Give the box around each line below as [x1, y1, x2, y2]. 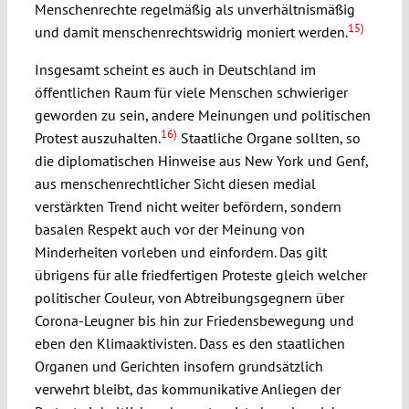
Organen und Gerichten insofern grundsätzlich [34, 357, 323, 376]
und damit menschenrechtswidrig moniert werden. [34, 23, 348, 42]
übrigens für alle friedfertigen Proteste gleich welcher [34, 266, 367, 285]
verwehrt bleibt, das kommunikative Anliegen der [34, 380, 341, 399]
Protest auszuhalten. [34, 129, 161, 148]
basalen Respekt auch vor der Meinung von [34, 220, 305, 239]
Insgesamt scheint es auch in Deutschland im [34, 60, 316, 79]
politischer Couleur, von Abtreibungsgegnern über [34, 288, 344, 308]
